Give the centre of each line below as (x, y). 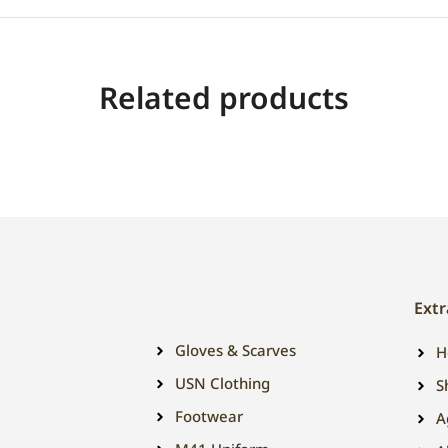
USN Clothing (223, 383)
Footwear (209, 416)
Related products (224, 97)
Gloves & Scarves (236, 350)
